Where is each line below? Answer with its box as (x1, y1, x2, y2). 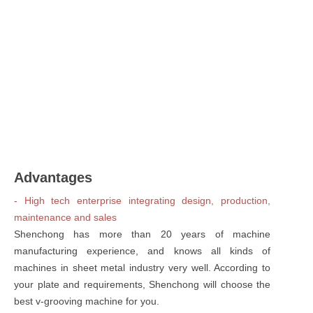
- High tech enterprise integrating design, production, (14, 194, 271, 206)
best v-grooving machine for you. (14, 295, 159, 307)
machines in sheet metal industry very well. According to (14, 261, 271, 273)
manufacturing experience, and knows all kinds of (14, 245, 271, 256)
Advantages (14, 169, 92, 185)
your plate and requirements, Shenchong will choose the (14, 278, 271, 290)
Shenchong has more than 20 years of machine (14, 228, 271, 240)
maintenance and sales (14, 211, 117, 223)
